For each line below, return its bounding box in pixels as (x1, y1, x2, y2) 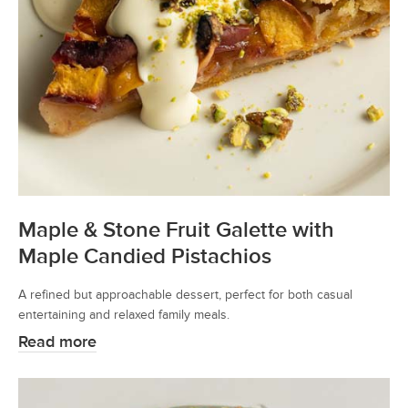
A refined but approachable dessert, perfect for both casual (18, 286, 352, 302)
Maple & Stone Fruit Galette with (18, 216, 334, 243)
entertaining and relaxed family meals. (18, 306, 229, 322)
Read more (18, 331, 97, 352)
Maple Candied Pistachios (18, 242, 271, 270)
